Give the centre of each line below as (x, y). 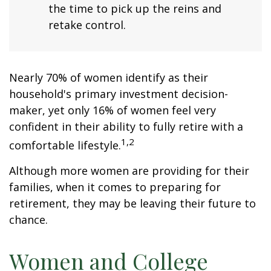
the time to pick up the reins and (135, 9)
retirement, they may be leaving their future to (132, 204)
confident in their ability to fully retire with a (126, 127)
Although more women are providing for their (129, 171)
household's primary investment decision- (119, 94)
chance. (28, 220)
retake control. (87, 25)
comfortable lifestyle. (65, 145)
